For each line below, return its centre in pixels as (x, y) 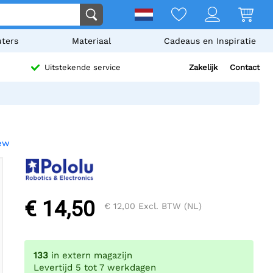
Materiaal (91, 41)
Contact (245, 67)
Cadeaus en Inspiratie (210, 41)
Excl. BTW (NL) (168, 206)
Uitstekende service (83, 68)
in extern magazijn (92, 256)
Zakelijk (203, 67)
